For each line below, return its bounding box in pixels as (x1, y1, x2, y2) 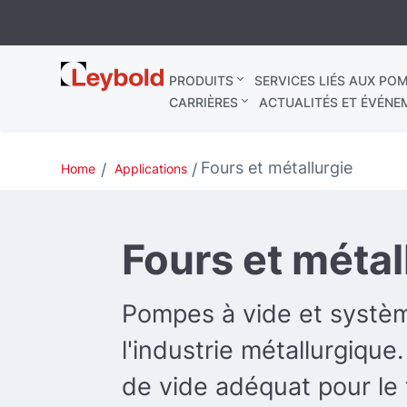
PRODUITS (168, 73, 233, 88)
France (61, 81, 115, 100)
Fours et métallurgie (200, 158, 352, 177)
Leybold (61, 62, 123, 81)
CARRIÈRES (168, 94, 238, 110)
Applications (114, 161, 187, 176)
